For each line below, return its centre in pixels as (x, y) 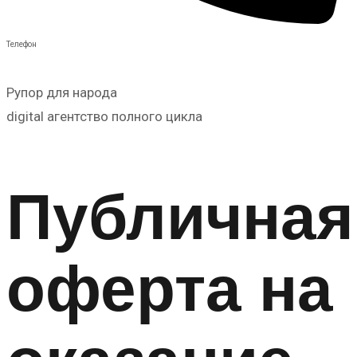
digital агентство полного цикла (104, 117)
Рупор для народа (62, 93)
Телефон (22, 45)
